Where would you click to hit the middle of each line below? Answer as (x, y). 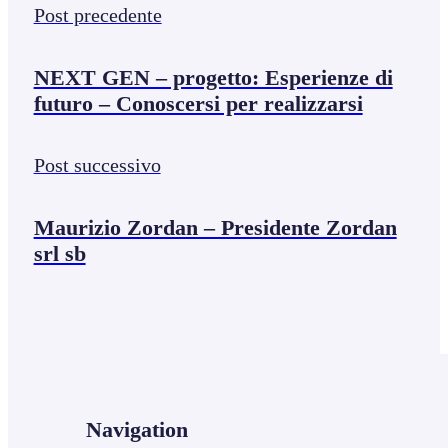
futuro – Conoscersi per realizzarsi (198, 103)
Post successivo (97, 165)
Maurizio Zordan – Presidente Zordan (215, 227)
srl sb (59, 253)
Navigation (137, 429)
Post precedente (97, 15)
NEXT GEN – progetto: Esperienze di (213, 77)
